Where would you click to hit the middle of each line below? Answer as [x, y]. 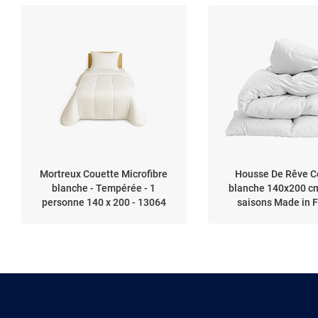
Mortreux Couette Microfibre [104, 174]
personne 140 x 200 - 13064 [104, 202]
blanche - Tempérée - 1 [104, 188]
